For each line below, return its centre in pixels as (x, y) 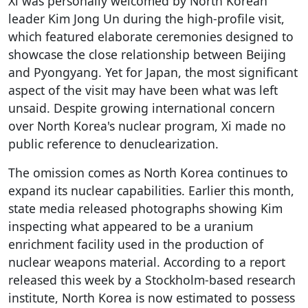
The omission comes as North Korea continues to (148, 172)
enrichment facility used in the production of (136, 244)
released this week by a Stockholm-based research (152, 279)
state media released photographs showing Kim (145, 208)
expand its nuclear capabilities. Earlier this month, (151, 190)
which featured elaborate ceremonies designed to (151, 36)
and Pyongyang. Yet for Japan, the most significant (153, 72)
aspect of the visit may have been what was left (143, 90)
